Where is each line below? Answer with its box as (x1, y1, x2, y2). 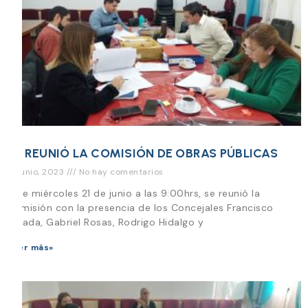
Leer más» (7, 241, 54, 253)
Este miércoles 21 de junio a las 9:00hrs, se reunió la (7, 186, 260, 199)
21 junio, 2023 (7, 166, 67, 177)
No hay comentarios (76, 166, 164, 177)
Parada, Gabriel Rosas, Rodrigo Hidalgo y (7, 215, 203, 228)
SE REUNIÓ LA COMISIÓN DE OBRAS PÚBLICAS (7, 145, 278, 161)
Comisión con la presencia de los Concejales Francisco (7, 201, 274, 214)
